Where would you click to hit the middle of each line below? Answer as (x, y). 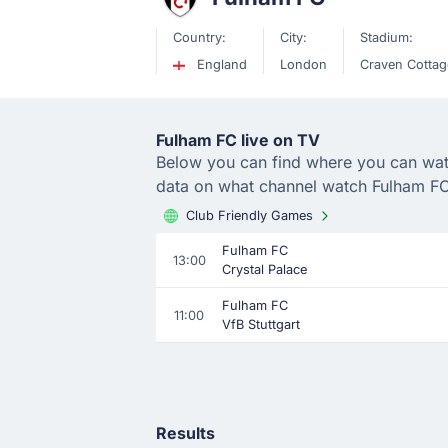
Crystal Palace (264, 269)
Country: (199, 37)
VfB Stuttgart (261, 324)
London (303, 64)
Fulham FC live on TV (238, 140)
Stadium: (386, 37)
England (220, 64)
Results (185, 433)
